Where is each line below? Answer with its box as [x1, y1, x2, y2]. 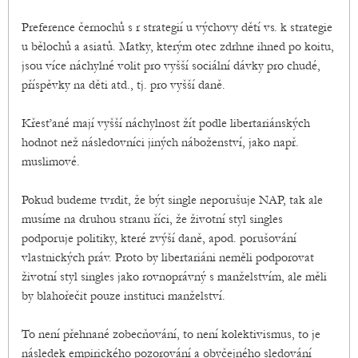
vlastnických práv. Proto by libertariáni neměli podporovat [22, 250, 314, 265]
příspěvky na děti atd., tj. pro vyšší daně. [22, 78, 225, 93]
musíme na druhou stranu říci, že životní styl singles [22, 212, 283, 227]
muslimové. [22, 154, 80, 169]
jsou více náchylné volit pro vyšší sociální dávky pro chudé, [22, 58, 320, 74]
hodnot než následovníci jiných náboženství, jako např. [22, 135, 299, 150]
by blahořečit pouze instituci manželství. [22, 288, 225, 304]
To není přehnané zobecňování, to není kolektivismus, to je [22, 327, 320, 342]
